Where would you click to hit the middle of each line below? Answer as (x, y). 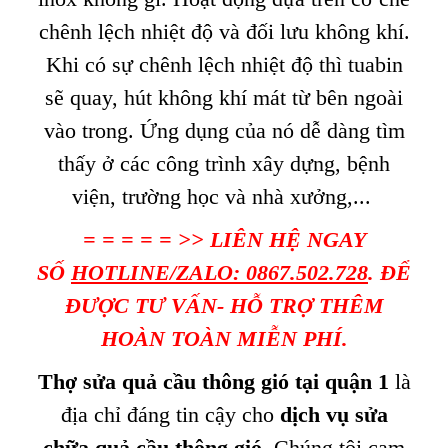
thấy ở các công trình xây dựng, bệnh (224, 163)
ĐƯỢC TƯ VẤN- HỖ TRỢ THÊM (224, 305)
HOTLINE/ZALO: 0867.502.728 (219, 272)
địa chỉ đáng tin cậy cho (170, 414)
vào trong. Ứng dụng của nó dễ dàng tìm (224, 130)
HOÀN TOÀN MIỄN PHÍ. (224, 338)
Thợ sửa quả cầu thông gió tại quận (204, 381)
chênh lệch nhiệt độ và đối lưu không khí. (224, 31)
